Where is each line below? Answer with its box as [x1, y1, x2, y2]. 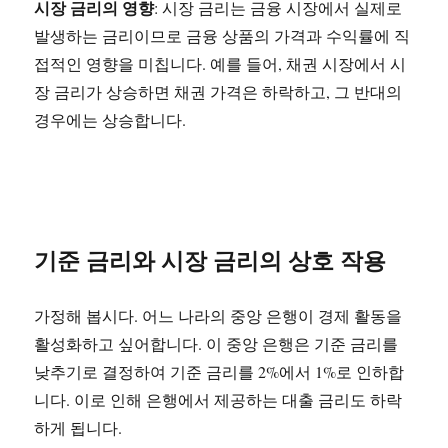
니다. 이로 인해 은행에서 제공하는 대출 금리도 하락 [34, 389, 403, 410]
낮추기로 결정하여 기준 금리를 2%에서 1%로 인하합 [34, 361, 405, 382]
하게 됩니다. [34, 417, 123, 438]
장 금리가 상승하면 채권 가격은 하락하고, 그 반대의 [34, 81, 403, 102]
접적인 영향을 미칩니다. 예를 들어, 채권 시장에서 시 [34, 53, 407, 74]
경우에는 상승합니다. [34, 109, 187, 130]
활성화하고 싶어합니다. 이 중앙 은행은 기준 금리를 [34, 333, 399, 354]
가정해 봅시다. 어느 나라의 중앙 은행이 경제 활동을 [34, 305, 403, 326]
